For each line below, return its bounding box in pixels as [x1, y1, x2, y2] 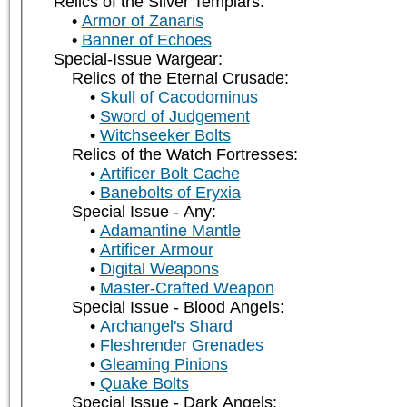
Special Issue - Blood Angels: [71, 298, 284, 317]
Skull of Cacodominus [99, 88, 258, 107]
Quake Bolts [99, 374, 189, 393]
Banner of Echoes [81, 31, 212, 50]
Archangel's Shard [99, 317, 233, 336]
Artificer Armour [99, 241, 213, 260]
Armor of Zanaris [81, 12, 203, 31]
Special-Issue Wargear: [53, 50, 223, 69]
